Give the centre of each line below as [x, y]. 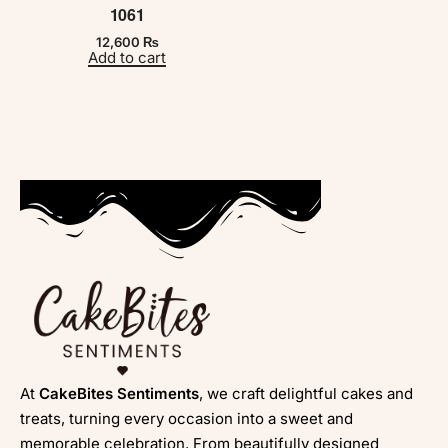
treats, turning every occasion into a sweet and [186, 418]
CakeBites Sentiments [119, 393]
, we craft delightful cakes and [306, 393]
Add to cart [127, 57]
